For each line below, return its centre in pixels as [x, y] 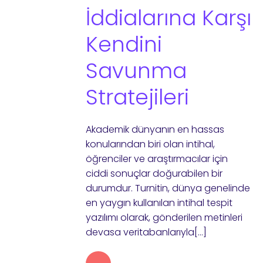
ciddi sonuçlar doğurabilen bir [154, 173]
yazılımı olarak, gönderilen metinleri [164, 218]
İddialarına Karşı [168, 18]
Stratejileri [137, 97]
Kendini [124, 44]
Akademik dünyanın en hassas [155, 129]
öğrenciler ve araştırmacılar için [156, 159]
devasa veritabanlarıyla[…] [146, 232]
